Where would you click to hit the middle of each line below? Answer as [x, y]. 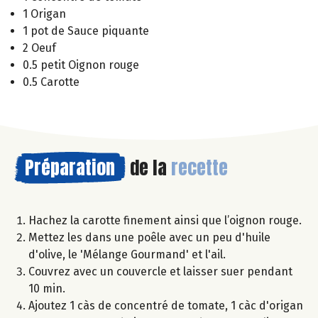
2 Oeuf [39, 48]
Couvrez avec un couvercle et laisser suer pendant [160, 272]
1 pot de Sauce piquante [86, 31]
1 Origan [44, 14]
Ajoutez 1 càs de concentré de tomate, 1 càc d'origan [166, 306]
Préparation [70, 168]
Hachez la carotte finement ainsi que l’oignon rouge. [165, 221]
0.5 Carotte [51, 82]
